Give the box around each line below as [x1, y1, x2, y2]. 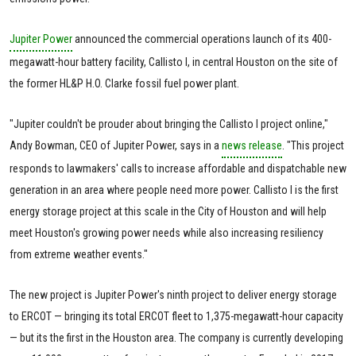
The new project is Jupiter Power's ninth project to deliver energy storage [10, 288, 337, 302]
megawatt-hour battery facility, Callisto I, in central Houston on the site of [10, 56, 338, 69]
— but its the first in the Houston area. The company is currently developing [10, 331, 343, 345]
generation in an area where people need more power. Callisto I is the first [10, 184, 339, 197]
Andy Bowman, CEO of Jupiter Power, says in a [10, 139, 222, 153]
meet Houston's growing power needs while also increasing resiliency [10, 226, 323, 240]
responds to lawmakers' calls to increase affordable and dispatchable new [10, 162, 346, 176]
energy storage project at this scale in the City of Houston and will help [10, 205, 327, 219]
